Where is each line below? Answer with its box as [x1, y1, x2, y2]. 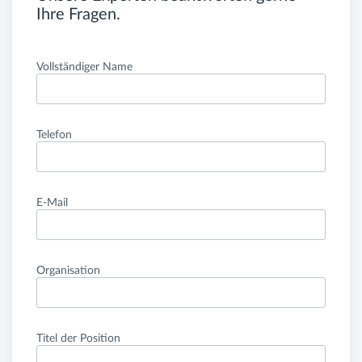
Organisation [36, 265, 100, 277]
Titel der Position [36, 333, 120, 345]
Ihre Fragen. [36, 6, 120, 23]
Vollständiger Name [36, 61, 133, 74]
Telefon [36, 129, 72, 141]
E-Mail [36, 197, 68, 209]
